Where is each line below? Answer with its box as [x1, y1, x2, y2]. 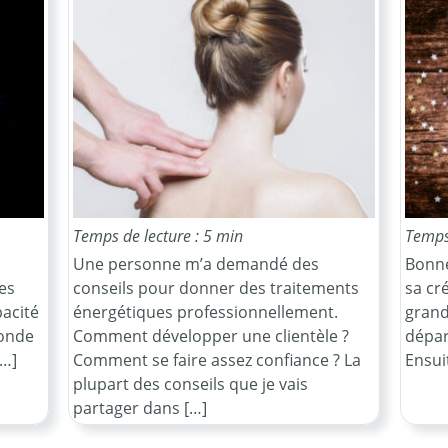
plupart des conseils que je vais [73, 373, 308, 396]
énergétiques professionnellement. [73, 301, 338, 324]
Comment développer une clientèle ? [73, 325, 349, 348]
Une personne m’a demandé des [73, 253, 319, 276]
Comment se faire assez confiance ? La [73, 349, 361, 372]
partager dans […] [73, 397, 207, 420]
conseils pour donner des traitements [73, 277, 359, 300]
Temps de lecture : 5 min [73, 225, 243, 248]
